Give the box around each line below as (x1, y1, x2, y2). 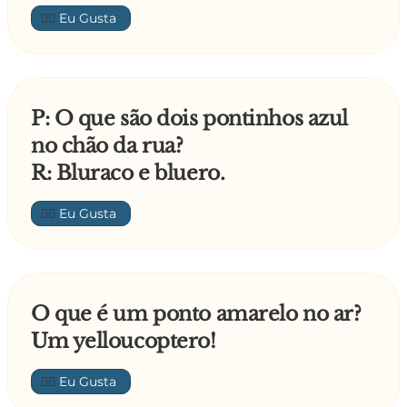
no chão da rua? (31, 134, 184, 159)
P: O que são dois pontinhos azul (31, 106, 348, 132)
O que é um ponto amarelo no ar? (31, 302, 362, 327)
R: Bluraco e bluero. (31, 161, 225, 186)
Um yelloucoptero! (31, 329, 216, 354)
